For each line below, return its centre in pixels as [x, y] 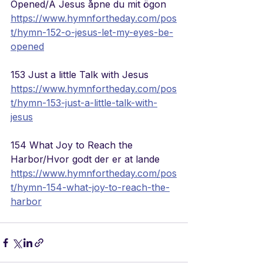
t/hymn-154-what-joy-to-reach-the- [90, 188]
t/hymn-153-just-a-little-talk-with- [84, 103]
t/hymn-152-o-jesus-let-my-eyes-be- [92, 33]
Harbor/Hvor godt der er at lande [85, 159]
